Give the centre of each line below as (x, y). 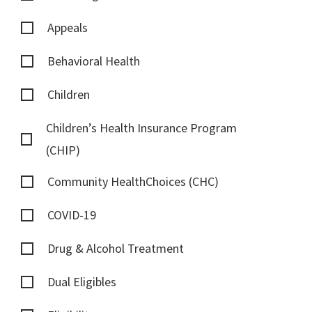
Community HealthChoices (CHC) (133, 182)
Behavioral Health (94, 61)
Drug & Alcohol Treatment (116, 249)
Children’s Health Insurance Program (141, 128)
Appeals (68, 28)
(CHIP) (63, 150)
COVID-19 (72, 215)
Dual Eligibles (82, 282)
